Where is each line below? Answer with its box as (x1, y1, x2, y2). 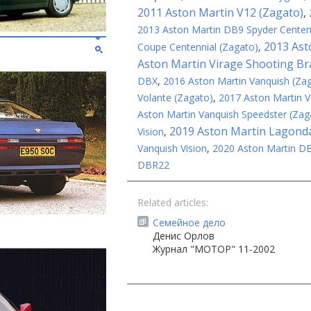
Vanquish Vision (137, 142, 207, 155)
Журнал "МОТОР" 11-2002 (153, 242, 275, 255)
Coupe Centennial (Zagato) (137, 40, 258, 53)
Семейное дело (153, 216, 226, 229)
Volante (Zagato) (137, 91, 213, 104)
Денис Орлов (153, 229, 215, 242)
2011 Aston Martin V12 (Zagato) (137, 5, 303, 20)
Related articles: (137, 196, 208, 209)
